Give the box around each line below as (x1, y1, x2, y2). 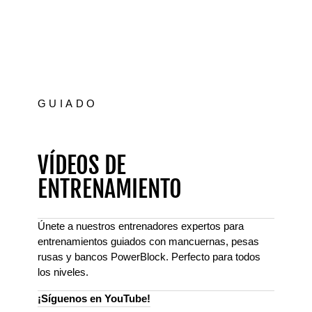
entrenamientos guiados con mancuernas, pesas (38, 236, 259, 247)
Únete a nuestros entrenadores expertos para (38, 221, 244, 232)
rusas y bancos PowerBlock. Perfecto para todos (38, 251, 260, 263)
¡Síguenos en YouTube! (38, 293, 150, 304)
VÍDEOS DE (38, 150, 126, 180)
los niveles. (38, 267, 88, 278)
